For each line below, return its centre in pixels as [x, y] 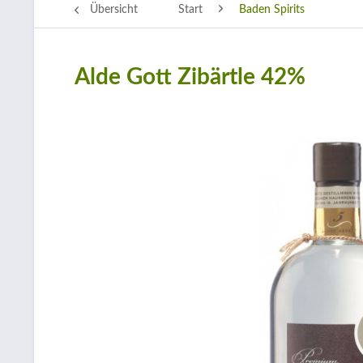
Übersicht [114, 10]
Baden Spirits [272, 10]
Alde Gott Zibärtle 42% [190, 77]
